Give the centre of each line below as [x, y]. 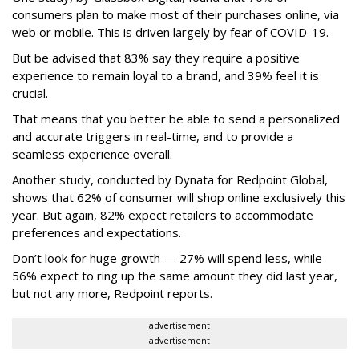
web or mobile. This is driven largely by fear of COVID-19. [172, 32]
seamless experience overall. [92, 154]
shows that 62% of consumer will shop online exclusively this [179, 197]
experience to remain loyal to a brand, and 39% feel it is [165, 75]
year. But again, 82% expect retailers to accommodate [163, 215]
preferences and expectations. [97, 232]
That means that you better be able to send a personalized [176, 119]
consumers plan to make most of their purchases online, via [175, 14]
